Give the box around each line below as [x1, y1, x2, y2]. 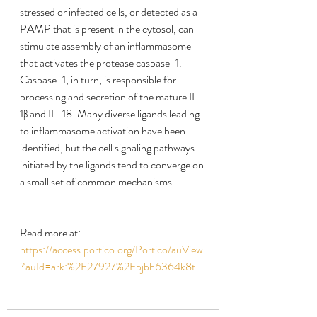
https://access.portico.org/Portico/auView [20, 241, 203, 258]
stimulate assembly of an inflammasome [20, 38, 193, 54]
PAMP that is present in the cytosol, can [20, 21, 196, 37]
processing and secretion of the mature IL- [20, 88, 203, 105]
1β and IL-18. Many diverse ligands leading [20, 105, 202, 122]
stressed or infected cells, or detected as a [20, 4, 200, 20]
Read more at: [20, 224, 81, 241]
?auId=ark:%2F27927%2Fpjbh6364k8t [20, 258, 195, 275]
